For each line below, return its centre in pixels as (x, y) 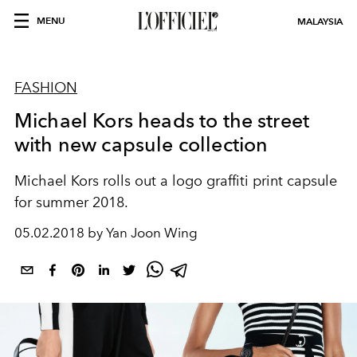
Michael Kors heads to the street (162, 120)
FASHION (46, 88)
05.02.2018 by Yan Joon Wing (106, 233)
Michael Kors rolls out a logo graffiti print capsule (176, 181)
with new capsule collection (141, 144)
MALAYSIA (320, 21)
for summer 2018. (71, 202)
